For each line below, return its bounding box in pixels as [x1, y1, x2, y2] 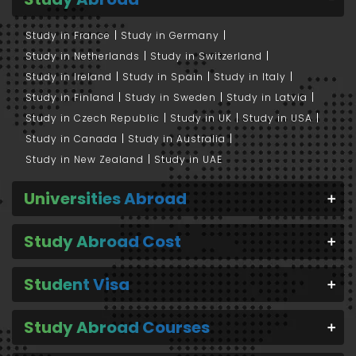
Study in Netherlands [25, 48, 140, 63]
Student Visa [24, 273, 130, 296]
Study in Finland [25, 90, 114, 104]
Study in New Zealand [25, 152, 144, 166]
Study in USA [242, 110, 312, 125]
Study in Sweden [125, 90, 216, 104]
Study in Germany [121, 28, 219, 42]
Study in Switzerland [150, 48, 262, 63]
